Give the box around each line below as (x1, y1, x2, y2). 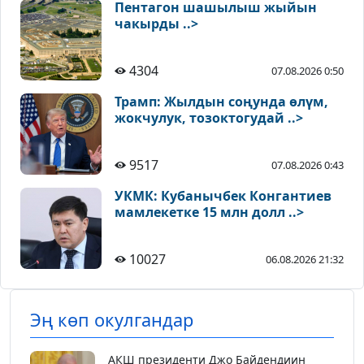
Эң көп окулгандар (30, 308, 193, 332)
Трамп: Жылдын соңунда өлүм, (115, 93, 328, 111)
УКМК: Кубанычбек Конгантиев (115, 187, 331, 206)
